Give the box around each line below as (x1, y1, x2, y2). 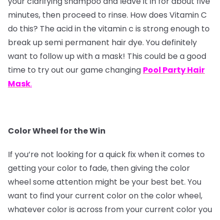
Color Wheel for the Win (8, 125, 106, 137)
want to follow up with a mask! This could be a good (8, 51, 206, 62)
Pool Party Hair (143, 64, 205, 76)
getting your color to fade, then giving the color (8, 163, 190, 174)
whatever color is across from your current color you (8, 204, 212, 216)
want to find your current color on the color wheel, (8, 190, 202, 202)
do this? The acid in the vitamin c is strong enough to (8, 23, 210, 35)
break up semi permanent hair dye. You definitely (8, 37, 197, 49)
